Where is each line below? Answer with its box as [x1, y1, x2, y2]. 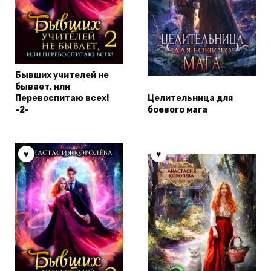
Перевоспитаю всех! [15, 93, 109, 104]
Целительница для [148, 93, 233, 104]
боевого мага [148, 105, 207, 116]
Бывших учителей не [15, 70, 109, 81]
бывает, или [15, 82, 70, 93]
